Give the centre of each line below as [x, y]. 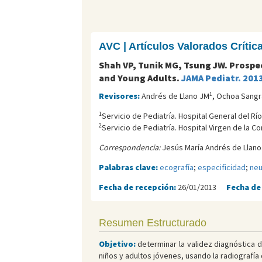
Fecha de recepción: [138, 187]
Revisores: [120, 96]
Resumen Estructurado [152, 223]
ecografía [176, 168]
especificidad [221, 168]
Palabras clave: [129, 168]
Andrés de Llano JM [175, 96]
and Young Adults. [140, 78]
